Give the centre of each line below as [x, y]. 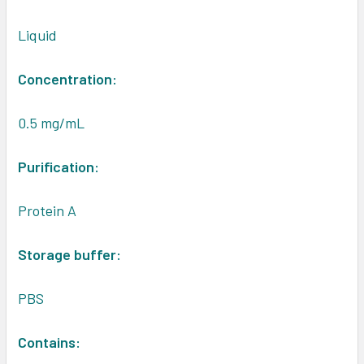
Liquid [37, 35]
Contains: [49, 342]
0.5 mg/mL [51, 123]
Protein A [47, 211]
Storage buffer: [69, 255]
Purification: [58, 167]
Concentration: [67, 79]
